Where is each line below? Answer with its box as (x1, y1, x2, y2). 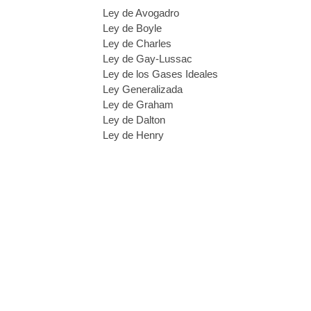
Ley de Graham (103, 99, 174, 110)
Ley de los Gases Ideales (103, 68, 218, 80)
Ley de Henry (103, 129, 164, 141)
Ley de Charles (103, 37, 171, 49)
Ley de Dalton (103, 114, 165, 126)
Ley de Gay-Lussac (103, 53, 192, 65)
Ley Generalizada (103, 83, 183, 95)
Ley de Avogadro (103, 7, 179, 19)
